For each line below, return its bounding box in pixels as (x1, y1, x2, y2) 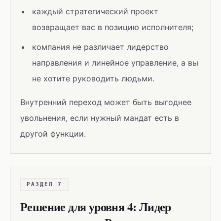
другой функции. (20, 129, 86, 139)
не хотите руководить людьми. (32, 74, 154, 83)
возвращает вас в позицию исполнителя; (32, 22, 193, 32)
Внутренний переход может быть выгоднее (20, 97, 191, 107)
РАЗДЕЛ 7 (27, 181, 62, 187)
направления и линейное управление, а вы (32, 58, 198, 68)
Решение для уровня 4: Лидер (20, 198, 171, 215)
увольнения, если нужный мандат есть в (20, 113, 179, 123)
